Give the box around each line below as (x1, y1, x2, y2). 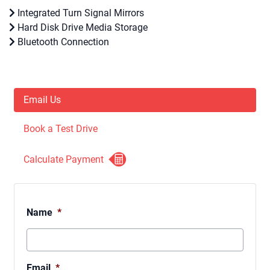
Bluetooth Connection (15, 36, 109, 48)
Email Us (24, 94, 61, 106)
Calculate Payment (24, 154, 104, 166)
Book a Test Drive (24, 123, 98, 135)
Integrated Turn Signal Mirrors (15, 7, 144, 19)
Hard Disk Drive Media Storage (15, 22, 148, 34)
